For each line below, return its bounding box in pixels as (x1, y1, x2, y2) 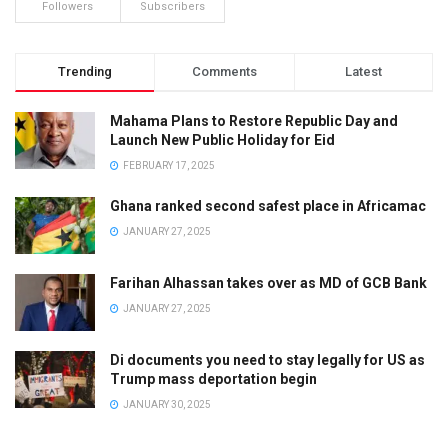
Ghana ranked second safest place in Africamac (110, 197, 426, 214)
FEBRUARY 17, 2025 (121, 159, 215, 171)
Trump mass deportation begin (110, 370, 317, 387)
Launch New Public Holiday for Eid (110, 131, 335, 148)
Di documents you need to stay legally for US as (110, 351, 425, 368)
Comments (191, 63, 257, 79)
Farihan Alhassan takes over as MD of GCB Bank (110, 274, 427, 291)
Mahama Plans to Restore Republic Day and (110, 112, 398, 129)
